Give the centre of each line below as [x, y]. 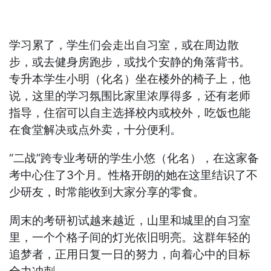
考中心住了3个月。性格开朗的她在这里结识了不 [134, 175]
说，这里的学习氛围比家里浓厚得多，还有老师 [130, 96]
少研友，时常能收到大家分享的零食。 [107, 192]
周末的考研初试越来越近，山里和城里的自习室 [130, 220]
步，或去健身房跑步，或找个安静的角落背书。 [130, 62]
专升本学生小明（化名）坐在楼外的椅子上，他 [130, 79]
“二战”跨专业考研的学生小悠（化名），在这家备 [134, 158]
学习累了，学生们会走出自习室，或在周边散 [124, 45]
